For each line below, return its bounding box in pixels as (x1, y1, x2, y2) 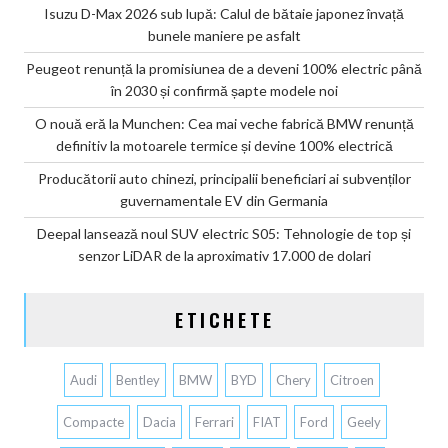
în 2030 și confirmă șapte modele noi (110, 81, 338, 99)
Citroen (330, 371, 374, 388)
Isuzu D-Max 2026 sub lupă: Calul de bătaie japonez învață (44, 4, 404, 22)
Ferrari (195, 413, 234, 430)
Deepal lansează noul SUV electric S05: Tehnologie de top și (37, 224, 411, 242)
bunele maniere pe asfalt (147, 26, 301, 44)
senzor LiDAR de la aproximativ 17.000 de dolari (77, 246, 371, 264)
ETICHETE (175, 306, 275, 333)
